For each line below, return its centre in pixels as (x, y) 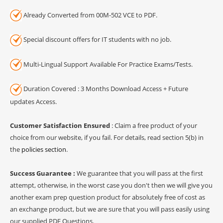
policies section (44, 149)
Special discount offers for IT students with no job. (97, 40)
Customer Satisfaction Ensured (60, 125)
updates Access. (33, 101)
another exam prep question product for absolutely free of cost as (108, 197)
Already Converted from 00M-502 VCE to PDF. (90, 15)
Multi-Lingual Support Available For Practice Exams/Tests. (107, 64)
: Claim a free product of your (154, 125)
